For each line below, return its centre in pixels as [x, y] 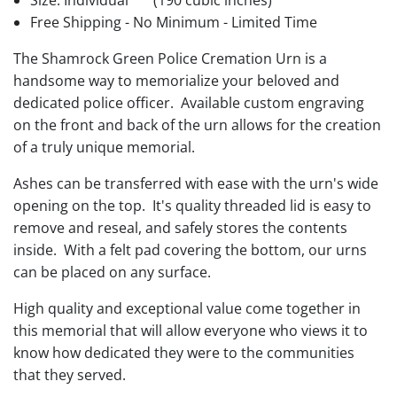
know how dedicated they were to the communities [184, 353]
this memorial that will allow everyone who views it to [191, 331]
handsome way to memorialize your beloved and [176, 81]
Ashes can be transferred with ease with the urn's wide [196, 184]
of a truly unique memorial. [104, 148]
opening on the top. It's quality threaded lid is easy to [192, 206]
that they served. [71, 375]
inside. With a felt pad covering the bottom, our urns [190, 250]
